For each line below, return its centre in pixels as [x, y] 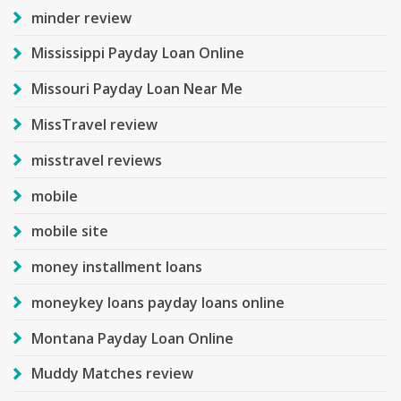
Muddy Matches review [112, 374]
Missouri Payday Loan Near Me [137, 89]
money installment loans [117, 267]
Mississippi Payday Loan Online [138, 53]
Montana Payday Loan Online [132, 338]
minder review [81, 17]
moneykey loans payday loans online [158, 302]
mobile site [70, 231]
